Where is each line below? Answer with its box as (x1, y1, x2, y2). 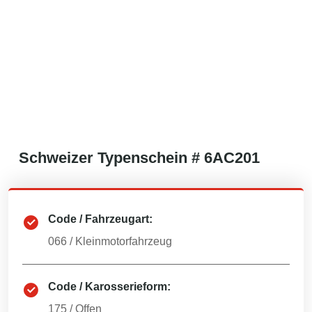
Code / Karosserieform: (48, 281, 171, 292)
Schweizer (19, 149, 93, 166)
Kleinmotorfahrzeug (75, 235, 172, 247)
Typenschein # (93, 149, 204, 166)
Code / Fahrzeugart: (48, 213, 153, 225)
